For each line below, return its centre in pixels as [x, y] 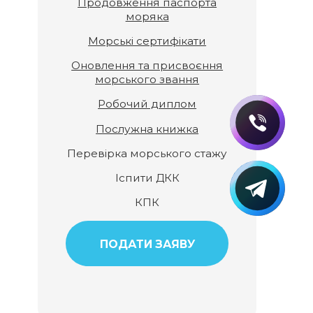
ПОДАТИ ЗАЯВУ [147, 244]
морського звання [147, 80]
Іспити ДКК [147, 178]
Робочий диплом [147, 104]
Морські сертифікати [147, 41]
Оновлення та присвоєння [147, 66]
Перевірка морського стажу [147, 153]
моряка [147, 16]
